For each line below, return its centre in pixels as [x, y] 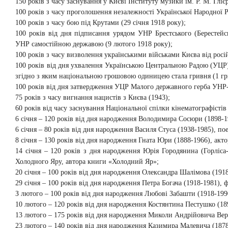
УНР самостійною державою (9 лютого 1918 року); [94, 44]
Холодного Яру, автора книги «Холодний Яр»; [87, 162]
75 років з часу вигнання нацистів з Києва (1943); [93, 97]
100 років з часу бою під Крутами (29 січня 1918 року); [101, 23]
